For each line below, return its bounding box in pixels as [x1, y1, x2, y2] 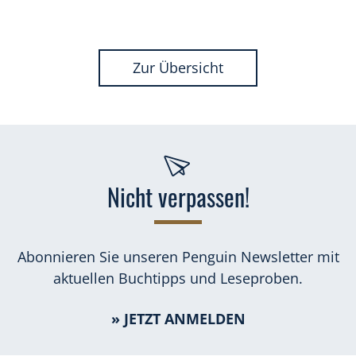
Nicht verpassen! [106, 179, 250, 215]
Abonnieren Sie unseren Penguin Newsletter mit [17, 247, 339, 267]
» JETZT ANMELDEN [110, 309, 246, 329]
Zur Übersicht [133, 58, 223, 78]
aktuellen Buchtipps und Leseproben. [53, 269, 303, 288]
